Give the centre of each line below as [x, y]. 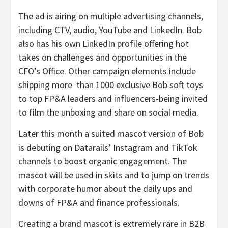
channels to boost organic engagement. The [103, 161]
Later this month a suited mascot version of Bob [111, 133]
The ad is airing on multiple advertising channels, [111, 16]
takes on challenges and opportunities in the [103, 57]
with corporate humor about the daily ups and [105, 188]
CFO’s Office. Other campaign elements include [107, 71]
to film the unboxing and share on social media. [108, 112]
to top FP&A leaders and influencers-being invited [113, 98]
